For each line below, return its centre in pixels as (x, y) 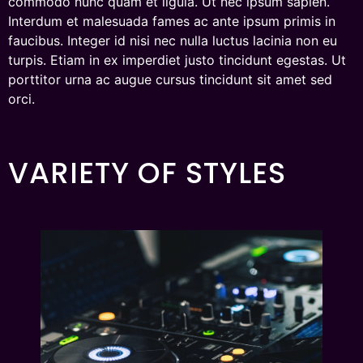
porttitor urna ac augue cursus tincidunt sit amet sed (170, 79)
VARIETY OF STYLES (147, 173)
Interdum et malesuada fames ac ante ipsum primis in (172, 21)
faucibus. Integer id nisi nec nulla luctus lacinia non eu (173, 41)
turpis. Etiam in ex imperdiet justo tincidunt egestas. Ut (177, 60)
